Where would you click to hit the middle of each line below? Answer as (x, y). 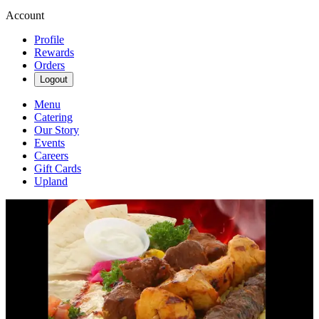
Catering (53, 117)
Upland (51, 181)
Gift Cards (58, 168)
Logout (54, 79)
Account (25, 15)
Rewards (54, 52)
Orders (49, 65)
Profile (49, 40)
